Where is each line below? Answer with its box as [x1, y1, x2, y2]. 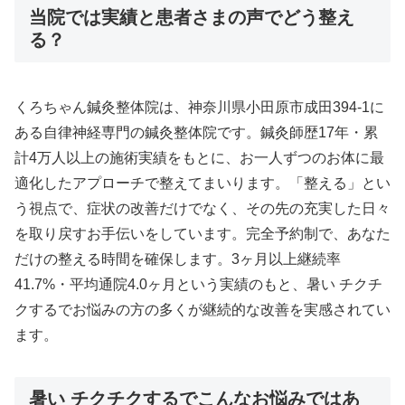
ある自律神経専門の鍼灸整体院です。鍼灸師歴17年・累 [14, 124, 378, 140]
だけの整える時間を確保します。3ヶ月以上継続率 [14, 250, 341, 267]
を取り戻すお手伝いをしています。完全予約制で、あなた [14, 225, 391, 241]
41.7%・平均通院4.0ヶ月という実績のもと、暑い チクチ [14, 276, 382, 292]
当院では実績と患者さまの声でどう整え [29, 6, 354, 27]
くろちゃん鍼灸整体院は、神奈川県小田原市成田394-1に [14, 99, 384, 115]
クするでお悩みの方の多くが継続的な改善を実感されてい [14, 301, 391, 317]
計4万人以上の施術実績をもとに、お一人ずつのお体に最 [14, 149, 384, 165]
